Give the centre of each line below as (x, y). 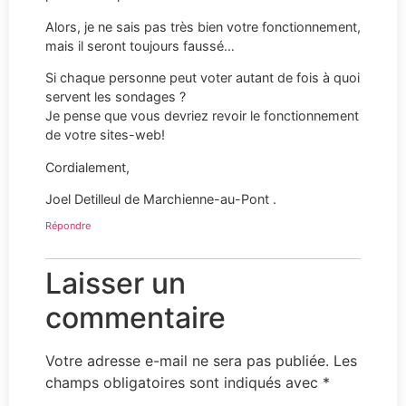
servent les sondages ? (116, 97)
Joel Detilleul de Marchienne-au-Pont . (161, 198)
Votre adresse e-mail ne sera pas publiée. (187, 361)
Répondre (68, 226)
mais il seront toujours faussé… (140, 45)
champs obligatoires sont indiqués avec (184, 383)
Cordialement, (87, 167)
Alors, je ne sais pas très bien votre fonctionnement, (203, 26)
